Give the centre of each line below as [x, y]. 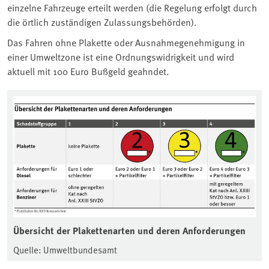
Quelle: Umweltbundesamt [65, 249]
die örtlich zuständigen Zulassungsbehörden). [102, 21]
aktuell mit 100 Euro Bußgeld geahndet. [88, 71]
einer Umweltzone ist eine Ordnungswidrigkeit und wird [121, 56]
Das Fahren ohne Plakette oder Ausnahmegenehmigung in [126, 42]
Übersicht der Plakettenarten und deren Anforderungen [129, 230]
